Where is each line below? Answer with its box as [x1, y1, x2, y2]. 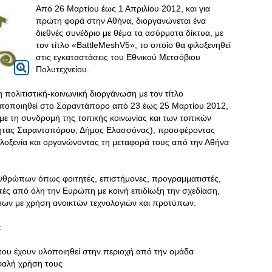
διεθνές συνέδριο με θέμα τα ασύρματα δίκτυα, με [36, 28, 223, 38]
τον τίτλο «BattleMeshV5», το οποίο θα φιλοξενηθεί [36, 40, 231, 50]
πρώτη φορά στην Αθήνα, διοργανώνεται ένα [36, 16, 206, 25]
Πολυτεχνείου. [36, 64, 89, 74]
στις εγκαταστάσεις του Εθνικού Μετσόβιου [36, 52, 200, 62]
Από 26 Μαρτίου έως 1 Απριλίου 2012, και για [36, 4, 210, 13]
